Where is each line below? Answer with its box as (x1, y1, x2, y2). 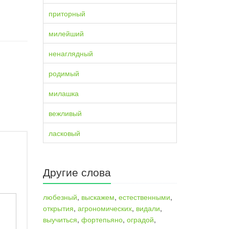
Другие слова (42, 164, 111, 179)
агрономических (77, 203, 132, 213)
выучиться (42, 214, 77, 224)
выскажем (81, 192, 114, 202)
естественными (118, 192, 170, 202)
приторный (48, 8, 85, 18)
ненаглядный (48, 48, 93, 58)
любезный (42, 192, 77, 202)
